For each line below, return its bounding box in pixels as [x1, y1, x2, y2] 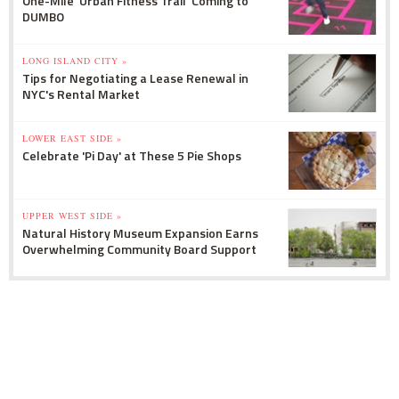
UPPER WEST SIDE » [22, 209, 122, 223]
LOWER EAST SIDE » [22, 132, 122, 145]
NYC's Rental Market [22, 85, 140, 104]
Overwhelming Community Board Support [22, 240, 256, 259]
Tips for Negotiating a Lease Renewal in [22, 69, 248, 88]
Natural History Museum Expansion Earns [22, 224, 258, 243]
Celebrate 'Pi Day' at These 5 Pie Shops [22, 146, 241, 166]
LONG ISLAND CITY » [22, 54, 127, 68]
